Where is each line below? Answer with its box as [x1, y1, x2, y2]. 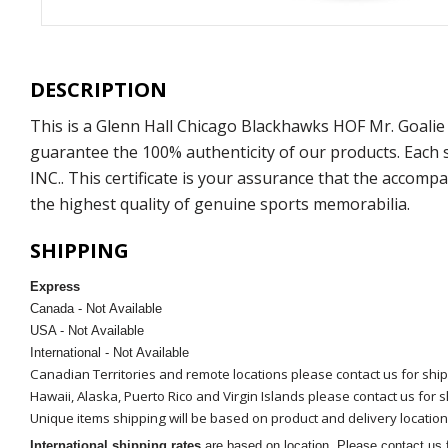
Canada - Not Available [30, 301, 166, 317]
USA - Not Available [30, 323, 148, 339]
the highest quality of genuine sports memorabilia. [30, 193, 410, 216]
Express [30, 279, 80, 295]
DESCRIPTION [30, 76, 167, 104]
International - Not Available [30, 345, 189, 361]
